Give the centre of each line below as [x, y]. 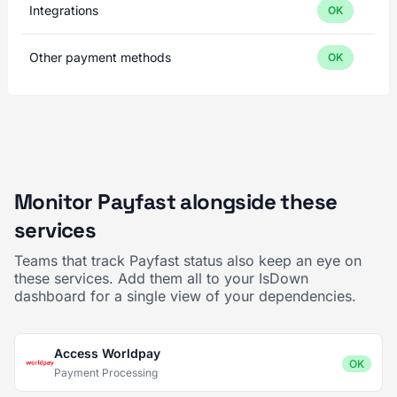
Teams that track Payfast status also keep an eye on [188, 261]
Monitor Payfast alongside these [176, 202]
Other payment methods [100, 57]
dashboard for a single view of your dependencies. [185, 296]
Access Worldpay [107, 353]
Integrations [64, 10]
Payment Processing [106, 373]
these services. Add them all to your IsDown [161, 278]
